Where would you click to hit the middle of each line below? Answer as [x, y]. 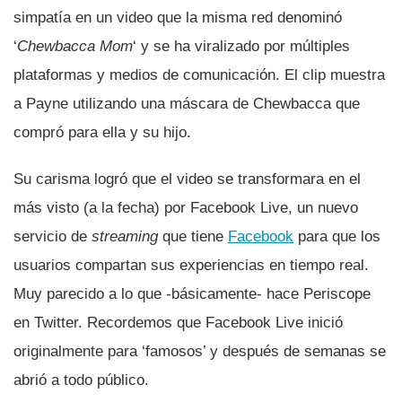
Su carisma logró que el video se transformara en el [187, 179]
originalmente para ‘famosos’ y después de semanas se [200, 351]
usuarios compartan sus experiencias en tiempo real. [191, 265]
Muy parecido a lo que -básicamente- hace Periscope [192, 293]
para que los [337, 236]
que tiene [193, 236]
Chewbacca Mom [75, 46]
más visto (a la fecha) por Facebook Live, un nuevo [186, 207]
